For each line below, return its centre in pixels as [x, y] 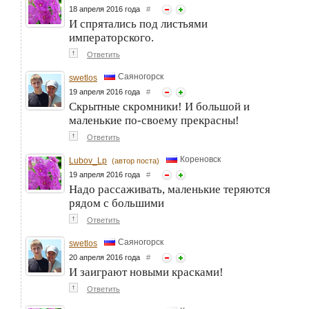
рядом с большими [117, 203]
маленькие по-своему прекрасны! [154, 120]
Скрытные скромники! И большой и [159, 106]
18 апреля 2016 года [108, 9]
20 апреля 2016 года [108, 257]
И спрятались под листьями [138, 23]
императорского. [111, 37]
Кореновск [200, 159]
